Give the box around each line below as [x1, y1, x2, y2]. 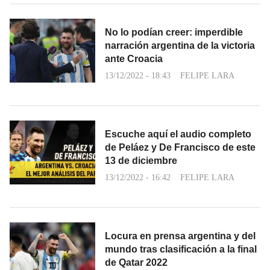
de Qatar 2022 [105, 257, 168, 268]
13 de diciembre [105, 155, 177, 166]
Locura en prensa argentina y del [105, 230, 256, 241]
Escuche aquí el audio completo [105, 128, 251, 139]
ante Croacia [105, 53, 163, 64]
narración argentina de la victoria [105, 40, 255, 51]
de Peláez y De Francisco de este [105, 142, 256, 152]
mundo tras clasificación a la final [105, 243, 257, 254]
